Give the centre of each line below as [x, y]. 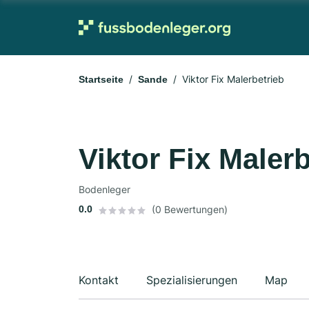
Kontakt [99, 280]
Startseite [101, 79]
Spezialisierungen [192, 280]
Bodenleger [104, 189]
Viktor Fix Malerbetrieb [233, 79]
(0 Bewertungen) [190, 209]
